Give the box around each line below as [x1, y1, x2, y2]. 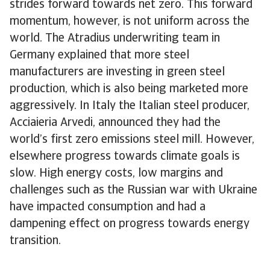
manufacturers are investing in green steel [10, 66, 225, 78]
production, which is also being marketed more [10, 83, 248, 95]
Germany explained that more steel [10, 49, 189, 61]
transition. [10, 235, 61, 247]
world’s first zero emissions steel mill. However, [10, 134, 254, 146]
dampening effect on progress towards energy [10, 218, 250, 230]
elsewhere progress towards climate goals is [10, 151, 240, 163]
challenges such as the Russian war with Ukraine [10, 184, 257, 196]
